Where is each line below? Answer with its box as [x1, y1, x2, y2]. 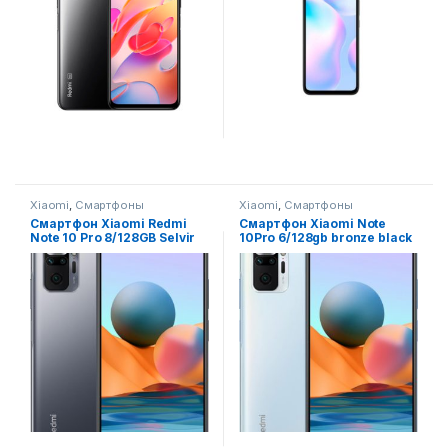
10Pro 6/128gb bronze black [238, 229, 413, 245]
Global [29, 243, 72, 259]
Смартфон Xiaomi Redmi [29, 215, 188, 231]
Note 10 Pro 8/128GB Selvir [29, 229, 196, 245]
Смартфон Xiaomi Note [238, 215, 387, 231]
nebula [238, 243, 283, 259]
